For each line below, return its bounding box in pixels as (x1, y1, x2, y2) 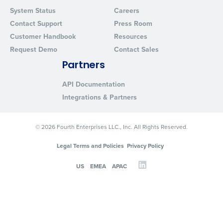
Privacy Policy (126, 141, 164, 150)
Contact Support (10, 18, 62, 28)
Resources (114, 31, 147, 41)
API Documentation (62, 79, 125, 89)
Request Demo (10, 44, 57, 54)
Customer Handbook (10, 31, 76, 41)
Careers (114, 5, 139, 15)
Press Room (114, 18, 152, 28)
